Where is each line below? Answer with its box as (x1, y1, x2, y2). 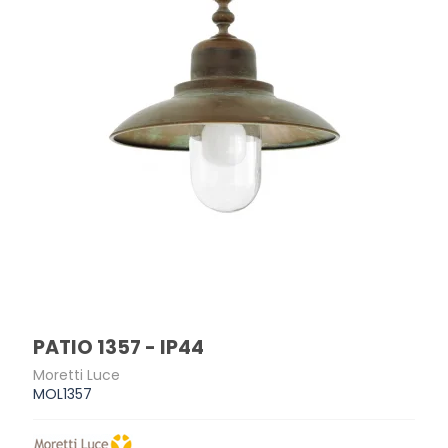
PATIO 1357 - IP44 (33, 334, 205, 362)
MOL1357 (33, 384, 93, 405)
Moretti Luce (33, 365, 121, 386)
